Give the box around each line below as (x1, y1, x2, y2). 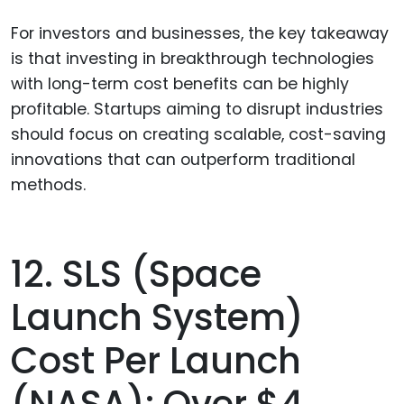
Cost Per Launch (11, 335, 301, 386)
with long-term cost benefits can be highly (11, 72, 349, 95)
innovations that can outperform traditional (11, 148, 355, 170)
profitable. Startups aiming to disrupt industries (11, 97, 383, 120)
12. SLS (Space (11, 248, 262, 299)
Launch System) (11, 291, 304, 343)
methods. (11, 173, 86, 196)
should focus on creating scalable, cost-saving (11, 123, 386, 145)
